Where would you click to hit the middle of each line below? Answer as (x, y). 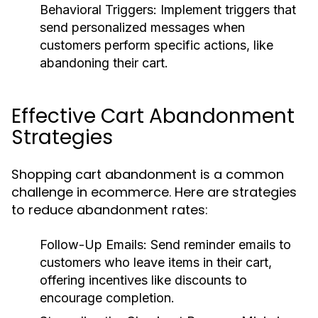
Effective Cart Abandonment (153, 116)
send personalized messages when (142, 27)
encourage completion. (107, 298)
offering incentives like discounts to (143, 280)
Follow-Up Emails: (93, 245)
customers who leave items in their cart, (156, 262)
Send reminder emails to (219, 245)
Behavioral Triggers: (98, 10)
